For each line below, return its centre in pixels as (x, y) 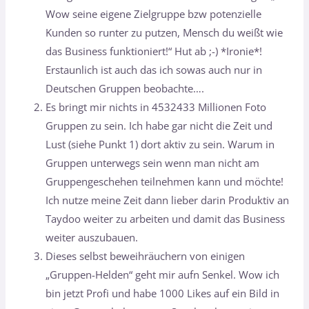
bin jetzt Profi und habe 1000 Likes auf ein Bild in (163, 293)
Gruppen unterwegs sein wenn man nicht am (153, 162)
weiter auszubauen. (92, 237)
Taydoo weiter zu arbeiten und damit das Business (166, 218)
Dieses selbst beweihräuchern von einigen (146, 256)
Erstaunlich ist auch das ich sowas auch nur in (154, 69)
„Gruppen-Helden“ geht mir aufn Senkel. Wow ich (163, 274)
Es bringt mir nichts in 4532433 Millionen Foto (156, 107)
